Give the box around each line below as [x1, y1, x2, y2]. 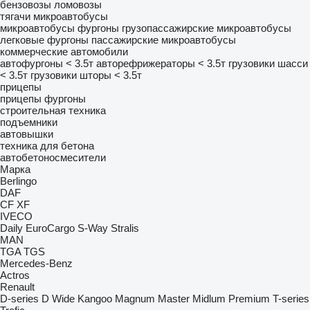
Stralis [111, 222, 139, 234]
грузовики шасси [228, 57, 308, 69]
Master [158, 293, 190, 304]
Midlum [192, 293, 226, 304]
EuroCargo [26, 222, 75, 234]
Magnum [115, 293, 155, 304]
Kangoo [77, 293, 112, 304]
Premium [228, 293, 270, 304]
